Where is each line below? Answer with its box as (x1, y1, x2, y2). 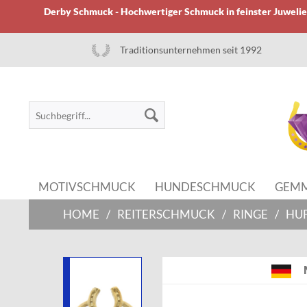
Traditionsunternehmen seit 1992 (119, 44, 262, 56)
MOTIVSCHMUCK (38, 179, 136, 194)
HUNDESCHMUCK (155, 179, 256, 194)
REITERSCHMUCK (117, 206, 215, 221)
